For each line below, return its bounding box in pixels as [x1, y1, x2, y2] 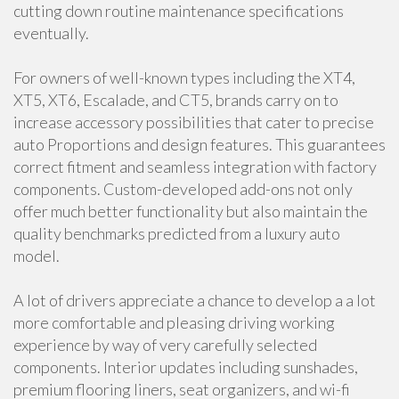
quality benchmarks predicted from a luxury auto [13, 224, 340, 243]
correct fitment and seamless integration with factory [13, 157, 377, 176]
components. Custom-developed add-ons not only [13, 179, 353, 199]
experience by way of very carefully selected [13, 335, 317, 354]
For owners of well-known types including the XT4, [13, 68, 355, 87]
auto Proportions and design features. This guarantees [13, 134, 386, 154]
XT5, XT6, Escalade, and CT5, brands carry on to [13, 90, 338, 110]
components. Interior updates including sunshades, [13, 357, 358, 377]
